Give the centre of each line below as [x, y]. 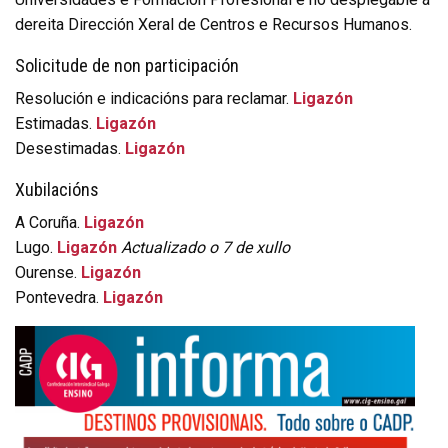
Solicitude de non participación [127, 65]
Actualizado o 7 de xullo [205, 247]
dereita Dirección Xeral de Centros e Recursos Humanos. [213, 24]
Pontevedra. [59, 297]
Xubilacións [57, 189]
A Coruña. [49, 222]
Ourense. [48, 272]
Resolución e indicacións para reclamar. [154, 98]
